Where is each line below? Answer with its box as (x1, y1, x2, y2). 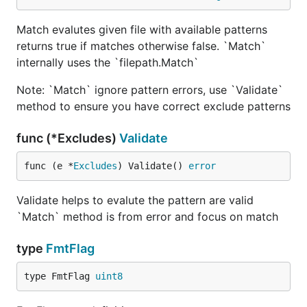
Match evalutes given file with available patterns (16, 23, 267, 36)
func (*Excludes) (16, 131, 119, 145)
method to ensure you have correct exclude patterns (16, 99, 291, 113)
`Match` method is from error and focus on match (16, 210, 278, 223)
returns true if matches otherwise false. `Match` (16, 39, 266, 53)
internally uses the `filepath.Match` (16, 56, 199, 69)
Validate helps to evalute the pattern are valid (16, 193, 254, 207)
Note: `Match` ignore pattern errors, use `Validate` (16, 83, 283, 97)
